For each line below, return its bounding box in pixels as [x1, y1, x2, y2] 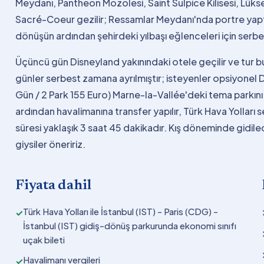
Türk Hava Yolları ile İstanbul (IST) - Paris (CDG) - [23, 205, 218, 217]
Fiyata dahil [15, 178, 92, 193]
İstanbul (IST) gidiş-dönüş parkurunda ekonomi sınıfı [23, 219, 236, 231]
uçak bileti [23, 233, 65, 245]
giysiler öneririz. [15, 137, 85, 150]
